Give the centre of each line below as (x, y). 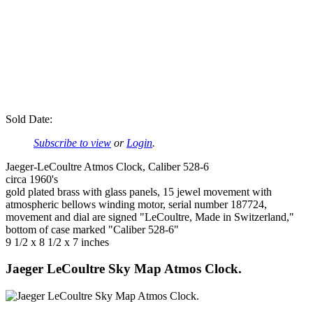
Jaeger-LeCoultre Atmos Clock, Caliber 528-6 (107, 166)
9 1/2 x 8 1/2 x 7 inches (57, 242)
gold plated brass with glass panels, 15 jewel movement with (139, 191)
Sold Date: (29, 119)
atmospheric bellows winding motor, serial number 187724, (136, 204)
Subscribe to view (72, 143)
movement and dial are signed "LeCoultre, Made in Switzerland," (150, 217)
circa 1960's (32, 179)
